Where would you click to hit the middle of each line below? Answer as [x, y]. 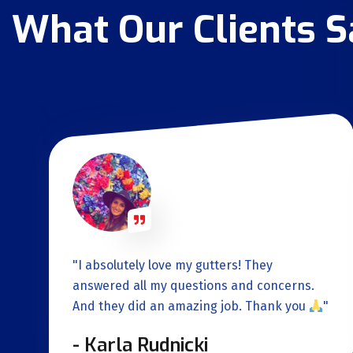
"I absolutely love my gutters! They [173, 266]
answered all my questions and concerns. [193, 286]
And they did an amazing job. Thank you [191, 307]
